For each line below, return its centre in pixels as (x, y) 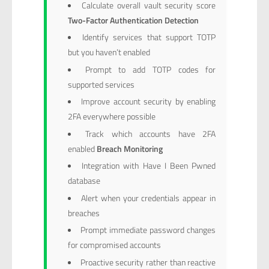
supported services (101, 84)
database (84, 181)
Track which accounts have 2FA (151, 133)
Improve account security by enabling (149, 101)
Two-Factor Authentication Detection (133, 20)
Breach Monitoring (129, 148)
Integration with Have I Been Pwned (149, 166)
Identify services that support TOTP (149, 37)
